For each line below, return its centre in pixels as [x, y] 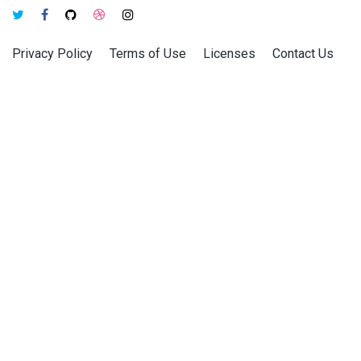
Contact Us [303, 53]
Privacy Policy [52, 53]
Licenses [230, 53]
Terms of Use [148, 53]
